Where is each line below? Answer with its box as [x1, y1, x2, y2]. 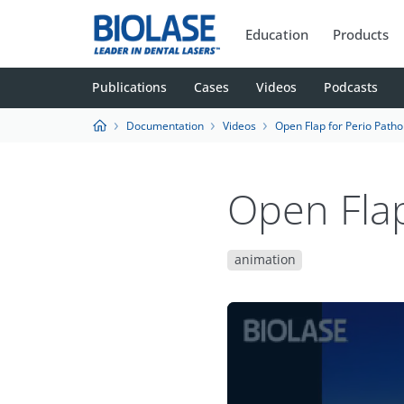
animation [234, 252, 296, 268]
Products [333, 24, 390, 43]
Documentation [125, 117, 204, 133]
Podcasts [324, 79, 378, 96]
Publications [92, 79, 167, 96]
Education [245, 24, 309, 43]
